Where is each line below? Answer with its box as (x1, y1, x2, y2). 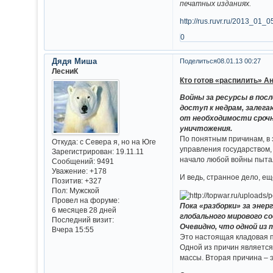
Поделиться (179, 57, 217, 65)
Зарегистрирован (51, 147, 112, 156)
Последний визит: (51, 216, 114, 224)
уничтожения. (180, 124, 233, 133)
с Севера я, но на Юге (77, 138, 156, 146)
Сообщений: (51, 157, 95, 166)
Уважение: (51, 167, 88, 175)
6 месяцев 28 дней (51, 206, 116, 214)
